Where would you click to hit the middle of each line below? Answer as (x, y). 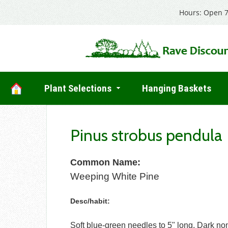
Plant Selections (78, 88)
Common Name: (106, 163)
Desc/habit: (90, 201)
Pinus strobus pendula (147, 135)
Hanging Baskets (176, 88)
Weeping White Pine (115, 177)
